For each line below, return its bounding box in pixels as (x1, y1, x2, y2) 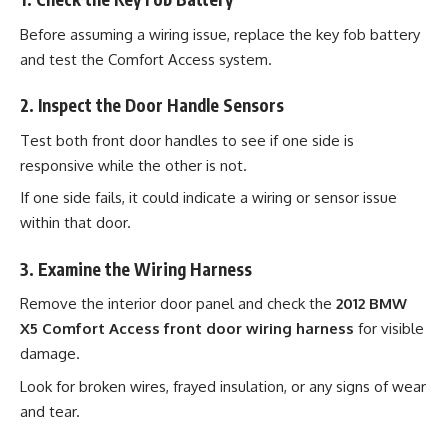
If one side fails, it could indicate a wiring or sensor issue (20, 188, 397, 207)
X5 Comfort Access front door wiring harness (20, 319, 354, 338)
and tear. (20, 401, 80, 421)
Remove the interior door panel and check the (20, 294, 336, 313)
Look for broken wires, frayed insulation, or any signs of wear (20, 376, 426, 396)
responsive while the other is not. (20, 155, 247, 175)
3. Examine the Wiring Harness (20, 257, 252, 280)
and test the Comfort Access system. (20, 49, 272, 69)
